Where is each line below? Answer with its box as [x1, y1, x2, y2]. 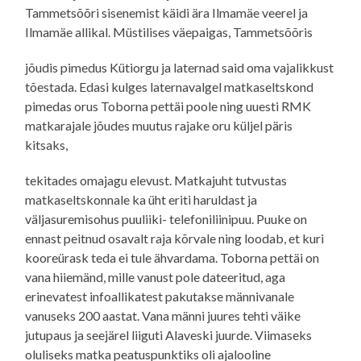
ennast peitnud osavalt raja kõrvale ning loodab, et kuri [25, 230, 325, 246]
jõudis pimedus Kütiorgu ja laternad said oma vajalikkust [25, 59, 334, 75]
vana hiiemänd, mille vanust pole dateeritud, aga [25, 268, 286, 284]
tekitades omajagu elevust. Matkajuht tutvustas [25, 172, 288, 188]
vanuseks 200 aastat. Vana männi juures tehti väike [25, 307, 301, 323]
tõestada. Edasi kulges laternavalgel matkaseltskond [25, 78, 314, 94]
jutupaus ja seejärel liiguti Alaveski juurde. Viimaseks [25, 326, 313, 342]
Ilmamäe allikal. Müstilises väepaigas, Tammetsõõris [25, 23, 313, 39]
